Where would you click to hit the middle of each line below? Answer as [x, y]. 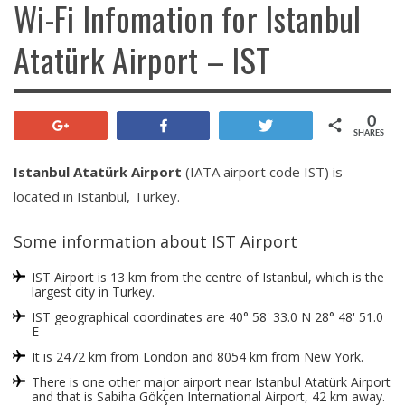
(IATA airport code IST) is [262, 171]
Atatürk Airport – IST [142, 59]
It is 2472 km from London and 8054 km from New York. [198, 356]
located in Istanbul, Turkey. [97, 196]
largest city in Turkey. [93, 291]
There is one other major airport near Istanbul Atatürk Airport [211, 381]
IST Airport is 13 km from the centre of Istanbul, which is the [208, 277]
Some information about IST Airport [155, 241]
